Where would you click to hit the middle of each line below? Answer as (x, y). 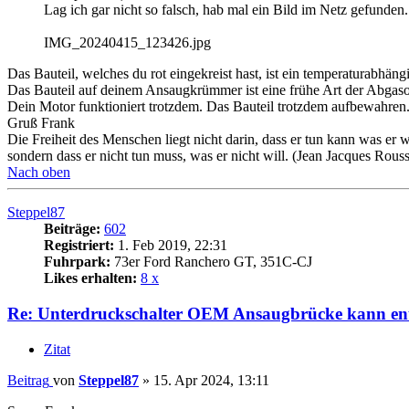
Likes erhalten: (90, 278)
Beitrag (28, 380)
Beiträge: (72, 229)
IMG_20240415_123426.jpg (127, 43)
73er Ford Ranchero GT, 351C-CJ (211, 262)
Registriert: (79, 246)
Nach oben (39, 173)
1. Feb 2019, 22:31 (171, 246)
